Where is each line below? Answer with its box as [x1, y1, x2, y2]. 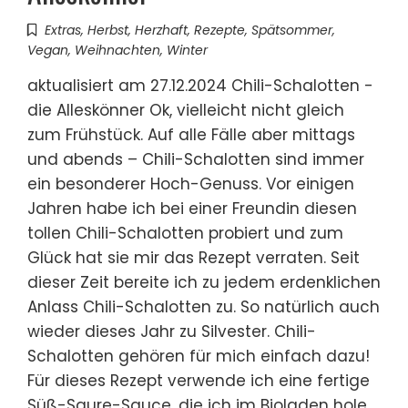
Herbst [87, 21, 128, 40]
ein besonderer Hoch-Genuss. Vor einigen [27, 173, 354, 196]
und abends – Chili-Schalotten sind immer [27, 148, 364, 171]
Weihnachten [75, 41, 160, 60]
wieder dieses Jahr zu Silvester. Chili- [27, 321, 316, 343]
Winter [167, 41, 208, 60]
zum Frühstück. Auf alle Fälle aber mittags [27, 124, 355, 147]
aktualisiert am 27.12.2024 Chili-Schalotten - [27, 75, 373, 97]
